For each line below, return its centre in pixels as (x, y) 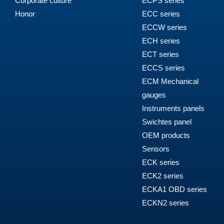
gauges (154, 94)
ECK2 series (162, 175)
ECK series (160, 162)
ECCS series (163, 67)
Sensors (155, 148)
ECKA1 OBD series (174, 189)
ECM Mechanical (170, 81)
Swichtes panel (166, 121)
